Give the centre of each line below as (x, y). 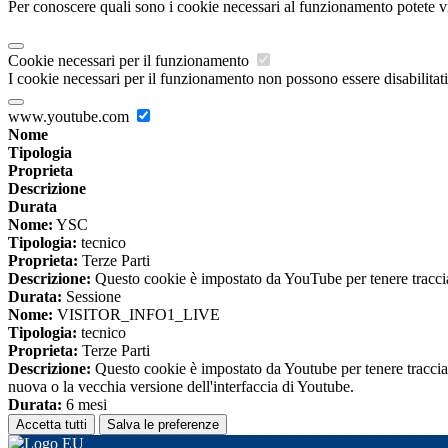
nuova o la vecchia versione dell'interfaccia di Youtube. (181, 387)
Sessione (91, 297)
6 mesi (84, 405)
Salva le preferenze (163, 425)
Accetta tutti (51, 425)
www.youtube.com (70, 117)
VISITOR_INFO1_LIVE (136, 315)
